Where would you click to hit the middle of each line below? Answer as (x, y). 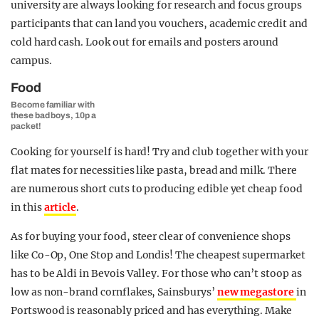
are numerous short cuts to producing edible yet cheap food (157, 189)
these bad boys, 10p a (53, 115)
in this (27, 207)
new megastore (256, 292)
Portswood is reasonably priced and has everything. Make (151, 310)
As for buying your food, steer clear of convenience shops (151, 236)
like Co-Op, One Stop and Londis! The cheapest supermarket (158, 255)
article (60, 207)
